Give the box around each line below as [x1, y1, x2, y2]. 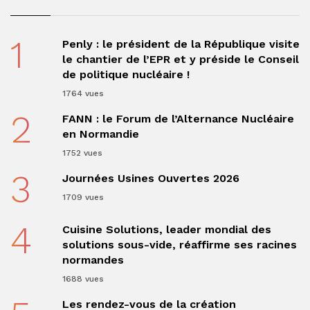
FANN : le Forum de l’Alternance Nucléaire [62, 112, 294, 125]
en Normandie [62, 127, 139, 140]
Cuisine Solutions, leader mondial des [62, 223, 271, 236]
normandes [62, 253, 124, 266]
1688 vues [62, 274, 104, 284]
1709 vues [62, 192, 104, 202]
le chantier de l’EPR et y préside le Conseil [62, 53, 299, 66]
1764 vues [62, 89, 104, 98]
